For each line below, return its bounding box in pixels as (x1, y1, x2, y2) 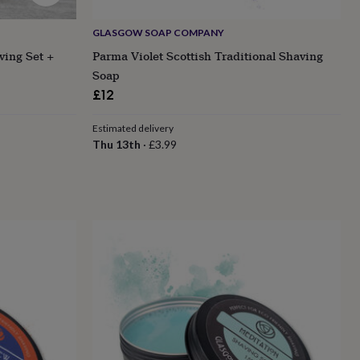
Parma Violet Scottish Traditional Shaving (92, 47, 323, 64)
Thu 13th (92, 137, 141, 151)
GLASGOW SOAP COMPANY (92, 26, 224, 39)
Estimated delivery (92, 121, 174, 134)
